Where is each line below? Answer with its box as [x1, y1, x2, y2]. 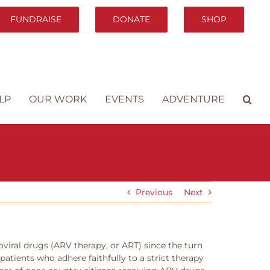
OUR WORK [29, 93, 87, 105]
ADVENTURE [162, 93, 225, 105]
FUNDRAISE [10, 13, 61, 25]
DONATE [113, 13, 150, 25]
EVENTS [105, 93, 144, 105]
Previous [136, 187, 172, 198]
